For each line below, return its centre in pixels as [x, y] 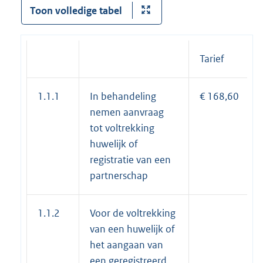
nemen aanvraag [127, 112]
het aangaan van [127, 245]
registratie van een [130, 159]
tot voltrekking [122, 128]
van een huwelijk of [132, 229]
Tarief [212, 58]
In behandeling [123, 96]
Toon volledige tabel [76, 10]
